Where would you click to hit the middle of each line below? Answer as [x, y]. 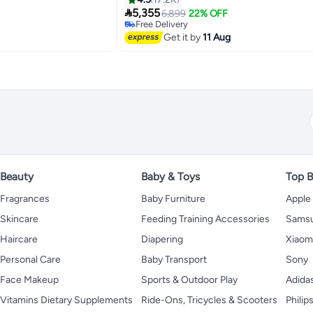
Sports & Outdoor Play [189, 280]
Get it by [183, 37]
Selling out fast [166, 36]
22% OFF [209, 14]
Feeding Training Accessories [205, 219]
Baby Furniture [173, 199]
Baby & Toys [170, 177]
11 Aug [216, 37]
